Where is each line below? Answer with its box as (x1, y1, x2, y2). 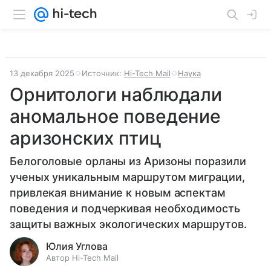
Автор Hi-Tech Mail (46, 253, 119, 263)
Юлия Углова (46, 240, 108, 252)
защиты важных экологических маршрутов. (10, 218, 247, 230)
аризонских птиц (10, 127, 162, 149)
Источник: (82, 68, 124, 78)
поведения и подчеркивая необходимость (10, 202, 240, 215)
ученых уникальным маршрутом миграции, (10, 171, 245, 183)
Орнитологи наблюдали (10, 83, 223, 105)
